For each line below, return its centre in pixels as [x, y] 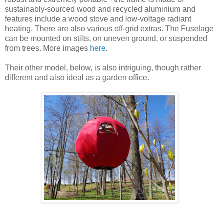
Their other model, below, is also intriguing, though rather [103, 67]
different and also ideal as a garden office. [77, 77]
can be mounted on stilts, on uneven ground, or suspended [106, 38]
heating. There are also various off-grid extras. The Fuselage [109, 28]
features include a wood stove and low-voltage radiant [98, 19]
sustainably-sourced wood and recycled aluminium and [100, 9]
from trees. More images [47, 48]
